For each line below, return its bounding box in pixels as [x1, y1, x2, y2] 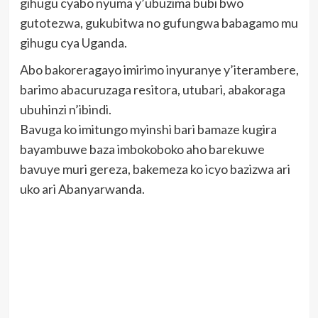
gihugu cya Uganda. [19, 35, 127, 51]
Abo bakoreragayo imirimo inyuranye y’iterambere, [19, 62, 299, 78]
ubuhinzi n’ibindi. [19, 102, 111, 118]
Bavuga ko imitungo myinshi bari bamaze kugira [19, 121, 277, 138]
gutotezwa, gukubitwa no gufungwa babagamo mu [19, 15, 298, 31]
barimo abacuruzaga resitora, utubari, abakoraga [19, 82, 285, 98]
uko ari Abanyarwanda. [19, 181, 145, 197]
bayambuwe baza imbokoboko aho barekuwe [19, 141, 265, 158]
